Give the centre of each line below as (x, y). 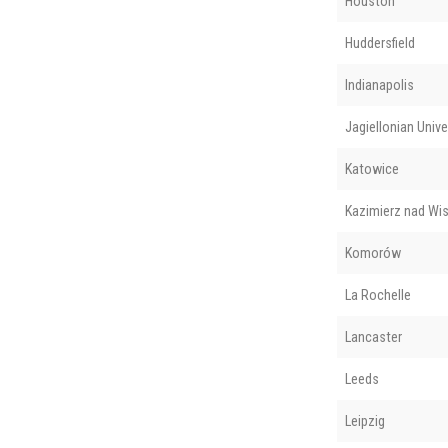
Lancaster (373, 336)
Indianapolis (379, 84)
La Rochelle (377, 294)
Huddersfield (379, 42)
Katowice (371, 168)
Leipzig (364, 420)
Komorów (372, 252)
